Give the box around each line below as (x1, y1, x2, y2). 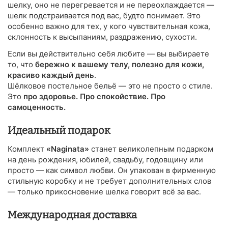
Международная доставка (8, 208, 137, 221)
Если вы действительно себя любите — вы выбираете (8, 48, 209, 59)
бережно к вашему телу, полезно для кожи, (35, 59, 204, 69)
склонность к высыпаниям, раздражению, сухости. (8, 32, 197, 42)
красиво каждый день (8, 70, 94, 80)
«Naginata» (46, 144, 89, 154)
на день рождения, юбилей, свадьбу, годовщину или (8, 154, 203, 164)
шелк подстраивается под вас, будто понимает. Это (8, 10, 201, 20)
